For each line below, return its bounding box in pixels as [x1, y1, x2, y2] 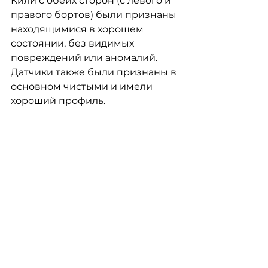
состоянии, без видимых [11, 38, 136, 49]
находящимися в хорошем [11, 23, 146, 35]
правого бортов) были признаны [11, 9, 179, 20]
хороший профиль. [11, 95, 105, 106]
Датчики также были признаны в [11, 66, 179, 78]
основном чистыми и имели [11, 81, 155, 92]
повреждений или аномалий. [11, 52, 160, 63]
